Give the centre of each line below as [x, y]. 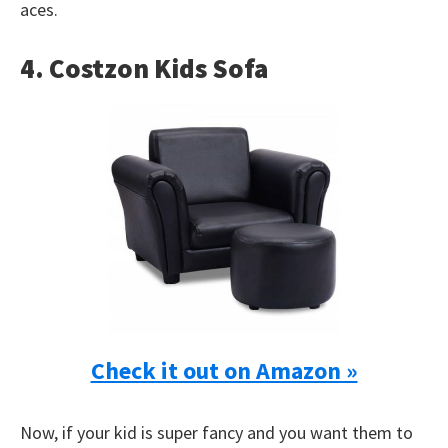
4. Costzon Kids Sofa [144, 68]
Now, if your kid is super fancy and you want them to [216, 432]
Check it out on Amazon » [224, 370]
